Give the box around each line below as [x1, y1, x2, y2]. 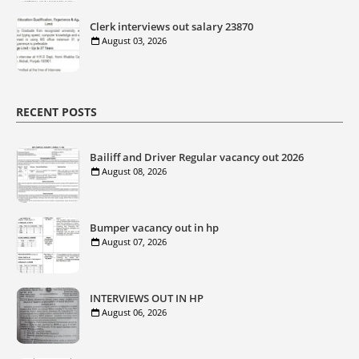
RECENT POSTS [16, 104, 97, 119]
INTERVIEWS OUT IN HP [90, 291, 204, 305]
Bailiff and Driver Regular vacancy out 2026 [90, 150, 304, 164]
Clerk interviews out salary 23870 [90, 19, 253, 34]
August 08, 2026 [102, 165, 167, 177]
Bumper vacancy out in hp [90, 220, 219, 235]
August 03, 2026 [102, 34, 167, 46]
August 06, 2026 [102, 306, 167, 318]
